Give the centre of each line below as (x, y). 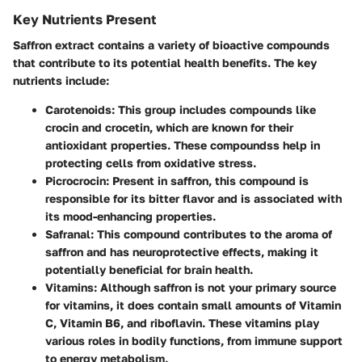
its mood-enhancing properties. (130, 217)
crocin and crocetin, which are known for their (169, 128)
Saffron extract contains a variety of (113, 45)
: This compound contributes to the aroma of (211, 234)
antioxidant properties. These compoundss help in (183, 145)
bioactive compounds (271, 45)
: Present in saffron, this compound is (207, 181)
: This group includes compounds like (214, 110)
